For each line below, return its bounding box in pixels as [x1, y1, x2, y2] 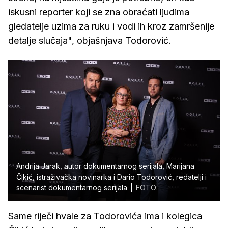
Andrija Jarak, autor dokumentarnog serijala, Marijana [16, 162, 194, 171]
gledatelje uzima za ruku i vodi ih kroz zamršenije [8, 21, 214, 32]
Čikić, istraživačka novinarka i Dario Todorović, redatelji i [16, 173, 207, 182]
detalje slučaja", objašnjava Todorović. [8, 35, 171, 46]
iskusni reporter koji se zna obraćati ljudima [8, 7, 189, 17]
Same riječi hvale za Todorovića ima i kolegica [8, 211, 202, 222]
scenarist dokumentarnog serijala [16, 183, 127, 192]
